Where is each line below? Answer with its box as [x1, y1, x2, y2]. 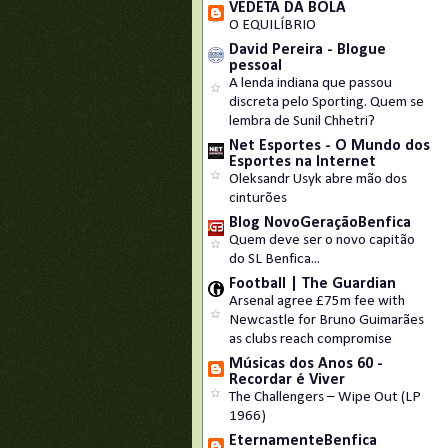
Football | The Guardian [229, 276, 396, 292]
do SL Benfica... [229, 252, 320, 267]
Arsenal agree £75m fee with [229, 294, 405, 309]
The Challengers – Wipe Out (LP [229, 390, 421, 405]
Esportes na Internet [229, 154, 376, 170]
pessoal [229, 58, 282, 74]
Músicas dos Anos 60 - [229, 356, 383, 372]
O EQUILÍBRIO [229, 18, 316, 33]
